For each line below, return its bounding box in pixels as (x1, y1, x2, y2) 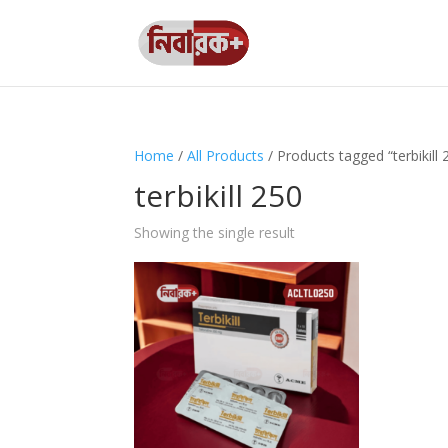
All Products (187, 146, 265, 165)
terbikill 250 (134, 175, 303, 216)
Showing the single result (134, 223, 296, 242)
